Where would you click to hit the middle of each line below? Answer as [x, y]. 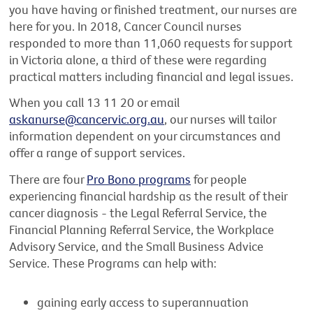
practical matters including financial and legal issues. [152, 76]
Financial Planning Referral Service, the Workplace [142, 230]
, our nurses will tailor [220, 119]
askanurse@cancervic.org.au [87, 119]
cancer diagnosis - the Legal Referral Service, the [138, 213]
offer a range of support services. [97, 153]
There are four [48, 180]
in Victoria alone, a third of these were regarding [138, 59]
